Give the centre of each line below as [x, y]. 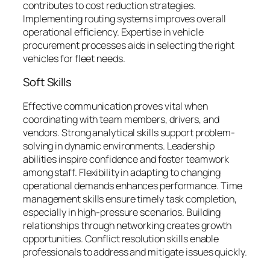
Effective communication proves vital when [115, 106]
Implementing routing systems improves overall [124, 18]
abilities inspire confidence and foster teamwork [126, 159]
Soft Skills [47, 82]
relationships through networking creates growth [127, 225]
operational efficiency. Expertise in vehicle [113, 32]
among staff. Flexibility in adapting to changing [122, 172]
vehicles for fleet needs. [74, 58]
